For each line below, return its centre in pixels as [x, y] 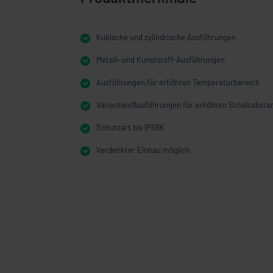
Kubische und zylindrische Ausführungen [166, 37]
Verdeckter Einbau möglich [143, 150]
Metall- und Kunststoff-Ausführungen [161, 60]
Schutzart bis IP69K [130, 127]
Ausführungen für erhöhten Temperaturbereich [178, 82]
